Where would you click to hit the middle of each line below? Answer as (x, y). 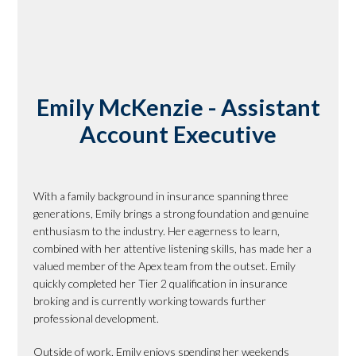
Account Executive (178, 134)
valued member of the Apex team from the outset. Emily (165, 266)
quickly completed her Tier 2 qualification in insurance (161, 284)
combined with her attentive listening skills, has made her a (173, 249)
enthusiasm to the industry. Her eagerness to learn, (157, 231)
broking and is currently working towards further (150, 301)
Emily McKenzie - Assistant (178, 107)
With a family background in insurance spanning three (161, 196)
